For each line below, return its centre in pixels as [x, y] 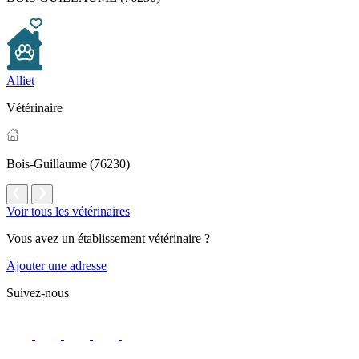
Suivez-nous [38, 293]
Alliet [20, 81]
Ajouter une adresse [56, 266]
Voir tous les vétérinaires [68, 212]
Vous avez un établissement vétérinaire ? [108, 239]
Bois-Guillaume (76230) [68, 164]
